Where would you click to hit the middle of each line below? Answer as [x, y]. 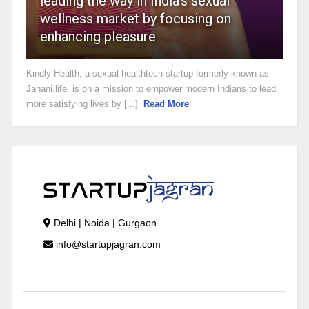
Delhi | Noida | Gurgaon [103, 222]
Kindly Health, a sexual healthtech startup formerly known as [147, 74]
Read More [167, 104]
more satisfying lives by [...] [83, 104]
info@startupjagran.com [107, 244]
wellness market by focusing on [135, 19]
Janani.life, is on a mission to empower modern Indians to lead [151, 89]
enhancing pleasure [98, 37]
